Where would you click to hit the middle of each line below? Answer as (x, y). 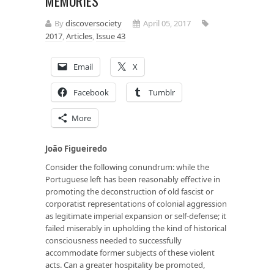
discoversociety (94, 23)
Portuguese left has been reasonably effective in (133, 179)
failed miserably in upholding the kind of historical (136, 228)
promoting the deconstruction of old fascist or (129, 191)
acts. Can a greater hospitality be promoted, (125, 265)
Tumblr (162, 92)
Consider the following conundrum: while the (127, 167)
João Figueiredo (76, 148)
